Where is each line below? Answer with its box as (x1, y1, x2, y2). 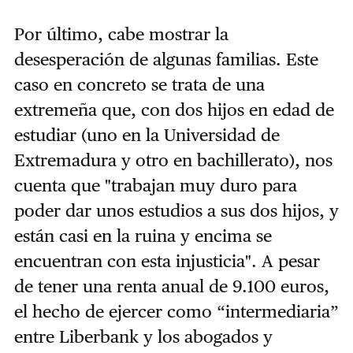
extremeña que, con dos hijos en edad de (13, 99, 334, 121)
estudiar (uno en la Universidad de (13, 124, 280, 146)
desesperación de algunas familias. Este (13, 49, 318, 70)
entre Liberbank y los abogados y (13, 326, 273, 347)
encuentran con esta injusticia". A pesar (13, 251, 320, 272)
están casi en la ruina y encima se (13, 225, 272, 247)
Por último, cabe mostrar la (13, 24, 229, 45)
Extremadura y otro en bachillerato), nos (13, 150, 333, 171)
